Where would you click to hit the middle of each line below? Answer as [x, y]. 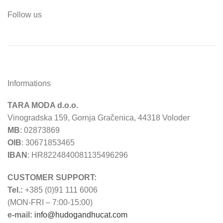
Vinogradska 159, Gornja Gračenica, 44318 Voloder [99, 117]
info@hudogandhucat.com [81, 215]
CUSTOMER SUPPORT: [52, 177]
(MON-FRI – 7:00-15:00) [50, 202]
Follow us [25, 14]
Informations [29, 83]
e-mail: [20, 215]
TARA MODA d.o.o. [43, 105]
